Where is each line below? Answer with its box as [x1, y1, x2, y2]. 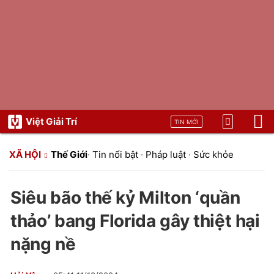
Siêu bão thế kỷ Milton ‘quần [10, 187, 240, 208]
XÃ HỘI [9, 149, 41, 160]
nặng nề [10, 234, 76, 254]
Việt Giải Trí [26, 116, 77, 127]
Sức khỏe [193, 149, 234, 160]
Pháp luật [146, 149, 186, 160]
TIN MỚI [174, 118, 199, 125]
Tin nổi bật [92, 149, 138, 160]
